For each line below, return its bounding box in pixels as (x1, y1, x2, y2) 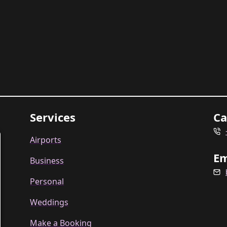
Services (30, 109, 76, 125)
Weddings (30, 197, 69, 208)
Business (30, 155, 64, 166)
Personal (30, 176, 64, 187)
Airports (30, 134, 62, 145)
